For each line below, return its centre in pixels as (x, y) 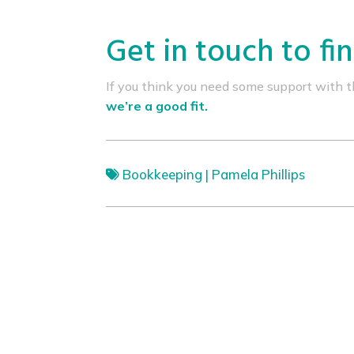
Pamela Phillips (259, 174)
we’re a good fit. (157, 106)
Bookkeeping (163, 174)
